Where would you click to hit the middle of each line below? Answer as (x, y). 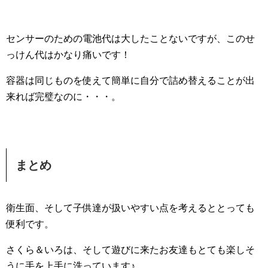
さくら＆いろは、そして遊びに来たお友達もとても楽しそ (130, 250)
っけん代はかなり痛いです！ (68, 55)
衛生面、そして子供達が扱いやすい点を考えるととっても (130, 208)
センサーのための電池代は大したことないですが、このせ (130, 39)
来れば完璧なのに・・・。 (63, 97)
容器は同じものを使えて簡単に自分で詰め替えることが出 (130, 81)
